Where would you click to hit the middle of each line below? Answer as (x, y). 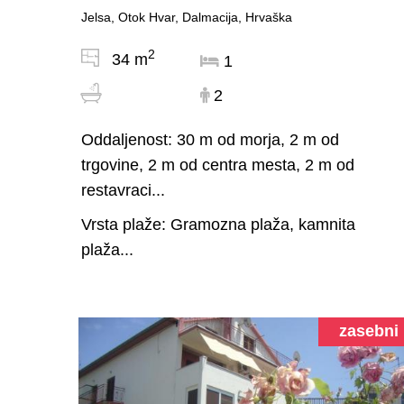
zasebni (368, 331)
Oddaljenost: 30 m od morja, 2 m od (210, 139)
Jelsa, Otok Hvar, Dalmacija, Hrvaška (187, 17)
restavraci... (123, 190)
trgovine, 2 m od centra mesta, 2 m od (218, 165)
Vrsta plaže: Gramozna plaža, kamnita (218, 224)
